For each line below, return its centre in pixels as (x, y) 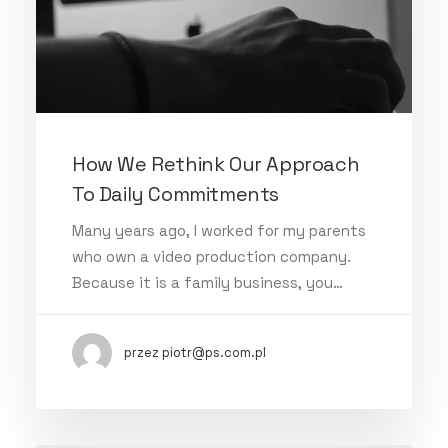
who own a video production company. (211, 256)
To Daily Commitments (176, 193)
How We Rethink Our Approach (216, 163)
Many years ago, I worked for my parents (219, 230)
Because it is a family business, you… (207, 282)
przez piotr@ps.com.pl (195, 352)
